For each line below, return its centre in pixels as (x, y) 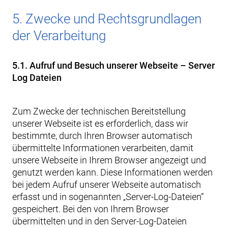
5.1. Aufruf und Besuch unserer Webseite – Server (113, 65)
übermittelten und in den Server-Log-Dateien (99, 221)
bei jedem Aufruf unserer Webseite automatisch (107, 184)
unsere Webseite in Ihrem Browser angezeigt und (109, 160)
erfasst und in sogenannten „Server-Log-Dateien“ (108, 197)
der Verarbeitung (59, 36)
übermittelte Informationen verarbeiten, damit (103, 148)
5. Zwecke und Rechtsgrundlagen (107, 19)
